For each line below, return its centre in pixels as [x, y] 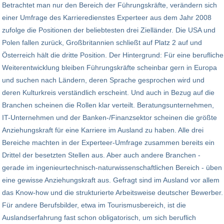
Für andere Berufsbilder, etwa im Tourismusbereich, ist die [94, 205]
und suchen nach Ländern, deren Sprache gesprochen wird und [103, 80]
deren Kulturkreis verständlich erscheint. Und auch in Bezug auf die [108, 92]
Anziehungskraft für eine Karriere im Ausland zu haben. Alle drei [103, 130]
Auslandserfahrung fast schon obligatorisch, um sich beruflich [99, 217]
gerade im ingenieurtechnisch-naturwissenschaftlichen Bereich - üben [112, 167]
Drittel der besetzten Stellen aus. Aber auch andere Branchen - [101, 155]
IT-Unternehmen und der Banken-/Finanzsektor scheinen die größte [109, 117]
